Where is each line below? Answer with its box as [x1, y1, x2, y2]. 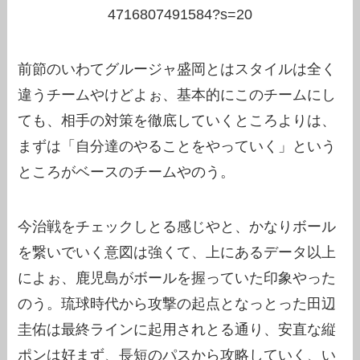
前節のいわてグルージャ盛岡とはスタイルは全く [18, 60, 337, 77]
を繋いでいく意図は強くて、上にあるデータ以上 [18, 243, 337, 260]
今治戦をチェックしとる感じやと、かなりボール [18, 218, 337, 235]
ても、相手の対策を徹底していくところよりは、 [18, 112, 337, 129]
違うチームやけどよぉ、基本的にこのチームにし [18, 86, 337, 103]
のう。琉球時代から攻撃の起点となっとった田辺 [18, 295, 337, 312]
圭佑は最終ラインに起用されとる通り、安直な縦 [18, 321, 337, 337]
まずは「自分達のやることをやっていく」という [18, 137, 337, 154]
